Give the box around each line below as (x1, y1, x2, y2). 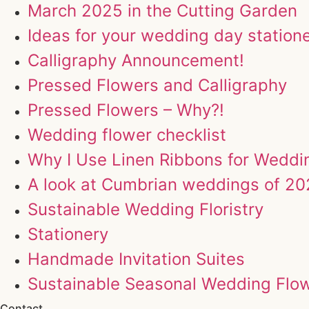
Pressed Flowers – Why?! (28, 100, 224, 121)
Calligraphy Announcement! (28, 50, 244, 71)
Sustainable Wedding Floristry (28, 199, 263, 220)
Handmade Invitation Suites (28, 249, 245, 270)
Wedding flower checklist (28, 125, 226, 146)
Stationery (28, 224, 108, 245)
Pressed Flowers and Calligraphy (28, 75, 287, 96)
